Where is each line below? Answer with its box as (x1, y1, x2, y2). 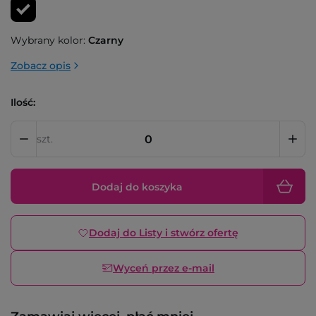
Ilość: (11, 96, 35, 109)
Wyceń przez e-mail (113, 262, 214, 274)
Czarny (88, 34, 123, 47)
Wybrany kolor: (11, 34, 85, 47)
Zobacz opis (11, 59, 71, 72)
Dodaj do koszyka (91, 181, 183, 193)
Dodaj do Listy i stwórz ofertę (89, 226, 238, 239)
